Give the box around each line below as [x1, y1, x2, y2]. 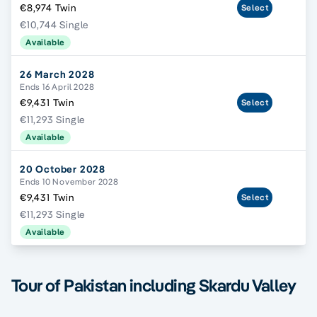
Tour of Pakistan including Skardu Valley [11, 275, 296, 296]
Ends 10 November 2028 [20, 176, 119, 188]
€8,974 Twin [20, 1, 76, 15]
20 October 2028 [20, 163, 105, 176]
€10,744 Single [20, 18, 90, 32]
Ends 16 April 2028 [20, 81, 95, 93]
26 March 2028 [20, 68, 95, 81]
